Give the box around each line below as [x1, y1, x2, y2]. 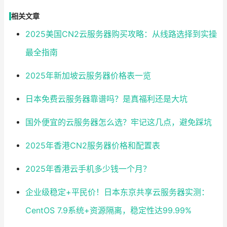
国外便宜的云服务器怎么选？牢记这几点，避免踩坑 [25, 118, 212, 128]
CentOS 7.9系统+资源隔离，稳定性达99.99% [25, 206, 192, 216]
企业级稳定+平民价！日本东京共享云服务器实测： [25, 187, 209, 198]
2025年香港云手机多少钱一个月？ [25, 164, 151, 174]
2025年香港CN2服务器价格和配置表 [25, 141, 160, 151]
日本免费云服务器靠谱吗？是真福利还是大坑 [25, 94, 187, 104]
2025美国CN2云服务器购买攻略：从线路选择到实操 [25, 29, 217, 40]
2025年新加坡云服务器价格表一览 [25, 71, 151, 81]
